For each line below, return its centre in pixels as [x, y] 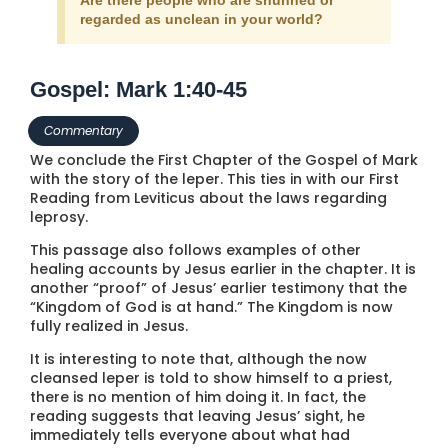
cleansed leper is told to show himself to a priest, [211, 378]
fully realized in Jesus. [109, 325]
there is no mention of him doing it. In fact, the [198, 397]
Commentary [83, 130]
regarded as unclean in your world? [201, 18]
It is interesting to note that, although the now [198, 359]
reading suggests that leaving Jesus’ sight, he [197, 416]
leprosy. [59, 216]
